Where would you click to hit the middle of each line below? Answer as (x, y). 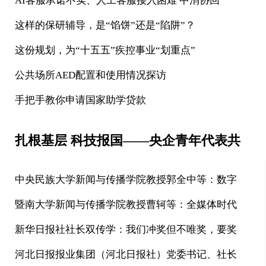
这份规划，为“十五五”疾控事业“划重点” (105, 50)
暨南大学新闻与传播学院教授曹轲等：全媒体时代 (126, 205)
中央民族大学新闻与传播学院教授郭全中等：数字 (126, 180)
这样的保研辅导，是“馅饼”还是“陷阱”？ (105, 25)
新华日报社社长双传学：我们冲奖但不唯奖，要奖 (126, 229)
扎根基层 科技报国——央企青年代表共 (128, 140)
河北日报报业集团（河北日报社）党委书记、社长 (126, 254)
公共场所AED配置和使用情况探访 (91, 75)
